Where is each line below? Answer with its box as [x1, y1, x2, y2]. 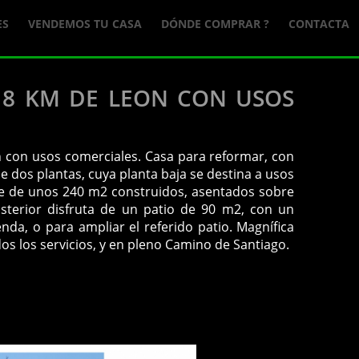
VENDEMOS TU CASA [28, 16, 142, 31]
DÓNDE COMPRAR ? [161, 16, 269, 31]
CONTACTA [288, 16, 349, 31]
